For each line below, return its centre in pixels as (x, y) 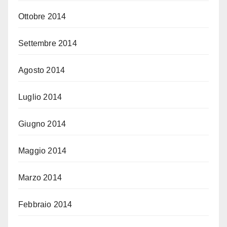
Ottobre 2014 (42, 16)
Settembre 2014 (48, 43)
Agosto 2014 (42, 70)
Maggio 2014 (43, 150)
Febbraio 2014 (45, 204)
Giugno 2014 (42, 124)
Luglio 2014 (40, 97)
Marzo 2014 (40, 177)
